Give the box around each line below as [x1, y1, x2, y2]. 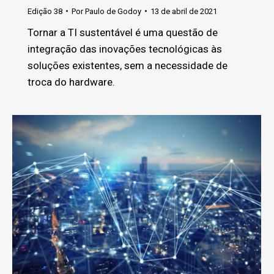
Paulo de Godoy [85, 6, 141, 16]
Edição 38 [28, 6, 62, 16]
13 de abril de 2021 [150, 6, 217, 16]
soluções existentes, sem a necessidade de [28, 59, 228, 72]
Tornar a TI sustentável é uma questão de [28, 26, 218, 39]
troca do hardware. [28, 75, 115, 88]
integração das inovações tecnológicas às [28, 42, 222, 55]
